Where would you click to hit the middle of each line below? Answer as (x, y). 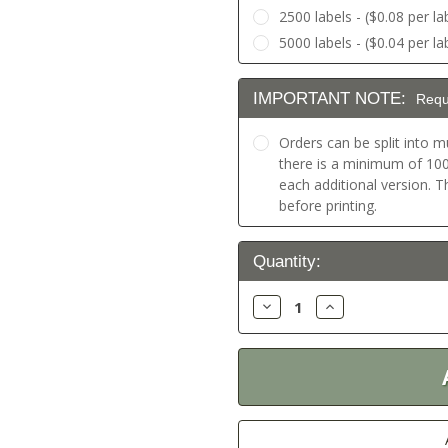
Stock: (262, 272)
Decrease (289, 306)
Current (266, 247)
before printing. (327, 206)
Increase (349, 306)
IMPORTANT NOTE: (332, 99)
